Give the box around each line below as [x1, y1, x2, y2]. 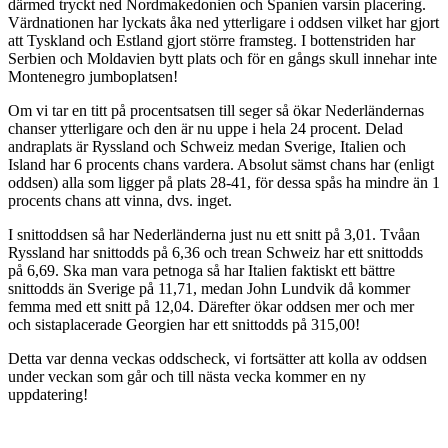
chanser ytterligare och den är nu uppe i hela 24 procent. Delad [8, 119, 403, 137]
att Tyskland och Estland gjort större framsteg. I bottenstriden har [8, 31, 415, 49]
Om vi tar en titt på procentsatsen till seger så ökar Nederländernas [8, 101, 424, 119]
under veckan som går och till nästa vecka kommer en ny [8, 367, 366, 385]
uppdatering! [8, 385, 88, 403]
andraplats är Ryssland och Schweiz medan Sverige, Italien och [8, 137, 406, 155]
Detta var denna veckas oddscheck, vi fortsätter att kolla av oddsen [8, 349, 427, 367]
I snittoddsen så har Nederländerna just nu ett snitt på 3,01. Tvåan [8, 225, 420, 243]
